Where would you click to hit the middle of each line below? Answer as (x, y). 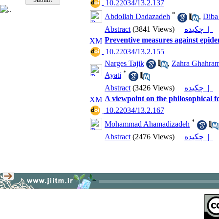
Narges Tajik (124, 63)
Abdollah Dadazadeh (137, 17)
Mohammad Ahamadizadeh (147, 124)
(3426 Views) (153, 88)
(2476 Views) (153, 137)
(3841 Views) (153, 29)
